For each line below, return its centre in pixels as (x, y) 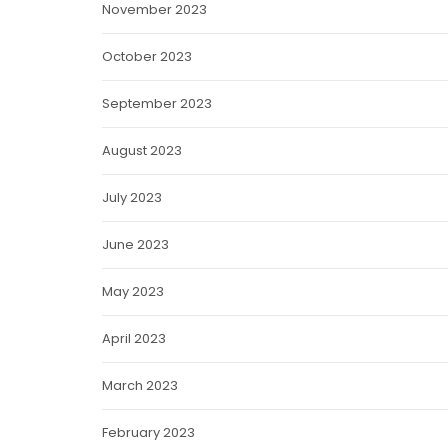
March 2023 (139, 385)
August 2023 (141, 150)
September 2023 (156, 103)
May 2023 (132, 291)
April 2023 (133, 338)
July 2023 (131, 197)
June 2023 (135, 244)
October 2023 (146, 56)
